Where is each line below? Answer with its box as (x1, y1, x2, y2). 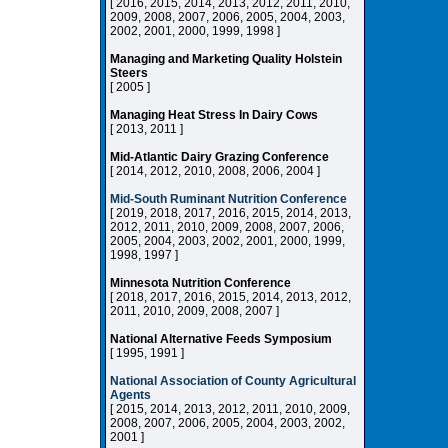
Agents (110, 388, 151, 402)
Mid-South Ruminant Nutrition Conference (110, 192, 347, 206)
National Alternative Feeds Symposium (110, 332, 332, 346)
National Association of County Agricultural (110, 374, 356, 388)
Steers (110, 66, 148, 80)
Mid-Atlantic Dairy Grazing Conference (110, 150, 329, 164)
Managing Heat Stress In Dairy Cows (110, 108, 318, 122)
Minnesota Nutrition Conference (110, 276, 291, 290)
